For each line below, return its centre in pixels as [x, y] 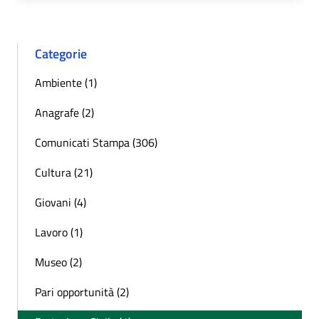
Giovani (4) [61, 202]
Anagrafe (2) [64, 112]
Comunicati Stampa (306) [96, 142]
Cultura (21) [64, 172]
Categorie [61, 53]
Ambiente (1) [66, 82]
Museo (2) [58, 262]
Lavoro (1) [59, 232]
